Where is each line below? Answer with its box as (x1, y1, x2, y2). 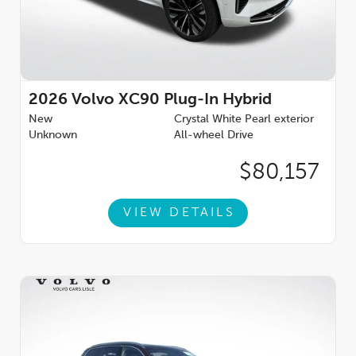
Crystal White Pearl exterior (174, 114, 314, 126)
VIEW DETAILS (123, 206, 235, 219)
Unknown (29, 130, 77, 141)
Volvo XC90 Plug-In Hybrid (72, 92, 272, 109)
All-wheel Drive (174, 130, 253, 141)
